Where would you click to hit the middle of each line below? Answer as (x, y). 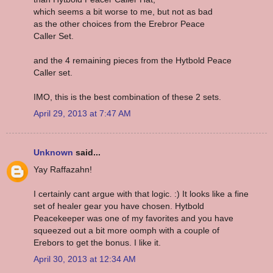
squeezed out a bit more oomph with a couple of (126, 230)
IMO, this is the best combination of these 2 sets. (127, 97)
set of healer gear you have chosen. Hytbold (119, 206)
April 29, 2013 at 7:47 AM (82, 114)
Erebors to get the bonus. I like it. (97, 242)
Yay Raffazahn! (63, 169)
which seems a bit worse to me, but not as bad (123, 11)
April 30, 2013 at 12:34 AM (85, 259)
